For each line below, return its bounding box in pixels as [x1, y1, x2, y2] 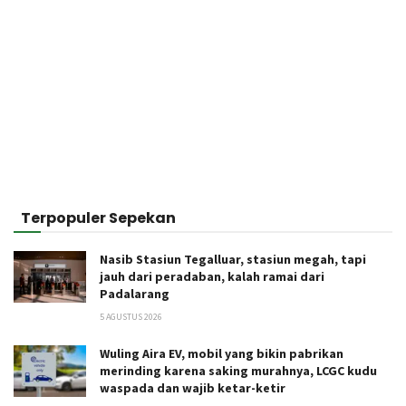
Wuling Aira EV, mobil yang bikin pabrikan [100, 344, 343, 362]
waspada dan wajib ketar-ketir [100, 379, 285, 396]
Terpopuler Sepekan [21, 207, 176, 228]
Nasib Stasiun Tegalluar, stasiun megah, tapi [100, 250, 366, 267]
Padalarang [100, 285, 169, 302]
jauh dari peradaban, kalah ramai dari [100, 267, 324, 285]
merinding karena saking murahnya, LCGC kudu [100, 362, 377, 379]
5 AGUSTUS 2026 [100, 310, 162, 323]
